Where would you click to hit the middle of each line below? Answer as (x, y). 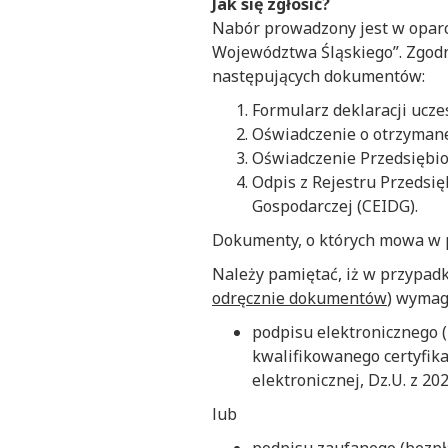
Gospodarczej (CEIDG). (335, 206)
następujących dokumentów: (320, 76)
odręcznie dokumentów (299, 298)
